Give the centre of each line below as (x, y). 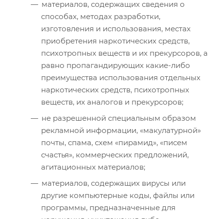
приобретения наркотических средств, (115, 41)
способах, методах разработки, (101, 16)
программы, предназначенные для (108, 207)
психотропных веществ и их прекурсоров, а (124, 53)
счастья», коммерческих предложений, (115, 154)
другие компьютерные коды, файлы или (118, 195)
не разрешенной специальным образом (119, 118)
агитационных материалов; (93, 167)
